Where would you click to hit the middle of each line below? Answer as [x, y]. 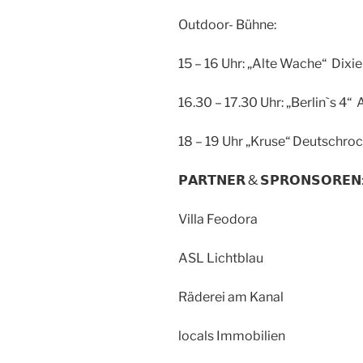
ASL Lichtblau [221, 258]
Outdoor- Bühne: [227, 24]
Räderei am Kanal [231, 297]
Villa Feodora [218, 219]
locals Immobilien [232, 335]
